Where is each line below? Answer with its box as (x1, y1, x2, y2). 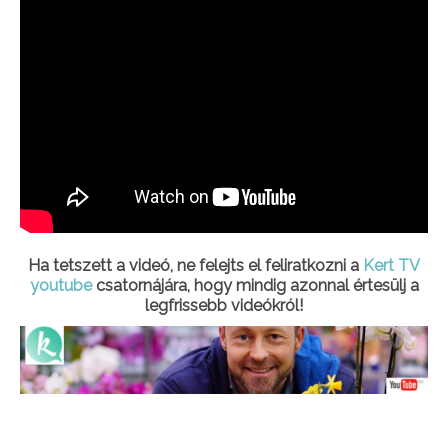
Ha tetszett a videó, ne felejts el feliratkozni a (28, 255, 363, 275)
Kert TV (363, 255, 420, 275)
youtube (29, 275, 92, 295)
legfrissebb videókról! (145, 295, 303, 315)
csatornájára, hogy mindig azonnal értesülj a (91, 275, 419, 295)
